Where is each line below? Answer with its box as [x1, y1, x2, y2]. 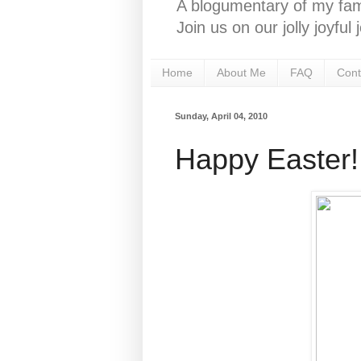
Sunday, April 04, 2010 [175, 110, 268, 121]
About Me [217, 66, 266, 80]
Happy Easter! [175, 142, 359, 176]
